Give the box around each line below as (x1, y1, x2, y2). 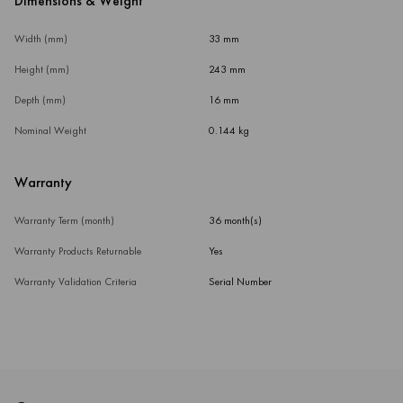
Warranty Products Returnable (14, 244, 141, 259)
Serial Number (208, 274, 272, 290)
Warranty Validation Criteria (14, 274, 137, 290)
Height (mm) (14, 62, 69, 77)
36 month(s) (208, 213, 262, 228)
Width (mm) (14, 31, 67, 47)
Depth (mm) (14, 93, 66, 108)
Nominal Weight (14, 123, 86, 139)
